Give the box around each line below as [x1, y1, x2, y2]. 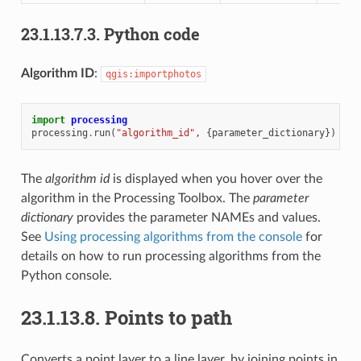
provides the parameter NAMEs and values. [73, 211, 321, 225]
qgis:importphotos [105, 68, 201, 81]
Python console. [20, 269, 112, 283]
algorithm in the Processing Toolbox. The [20, 192, 253, 205]
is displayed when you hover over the [109, 172, 322, 186]
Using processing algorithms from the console [44, 230, 302, 244]
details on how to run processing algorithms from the [20, 250, 321, 263]
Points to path [104, 305, 232, 331]
